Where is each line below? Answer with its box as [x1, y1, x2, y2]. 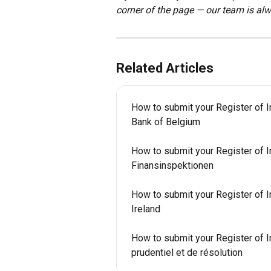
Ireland [131, 203, 160, 215]
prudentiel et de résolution [131, 246, 243, 258]
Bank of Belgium [131, 116, 200, 128]
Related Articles [116, 60, 214, 76]
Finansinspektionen [131, 159, 214, 171]
